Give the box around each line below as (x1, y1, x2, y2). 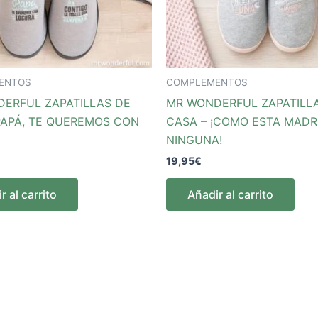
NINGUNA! (166, 133, 222, 148)
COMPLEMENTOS (166, 77, 248, 89)
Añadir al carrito (187, 187, 273, 202)
